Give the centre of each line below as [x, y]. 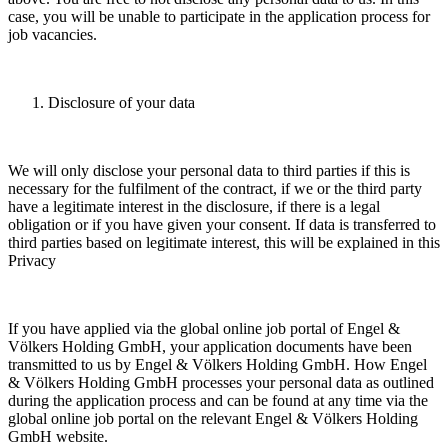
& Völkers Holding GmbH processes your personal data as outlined [221, 383]
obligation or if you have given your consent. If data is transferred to [222, 225]
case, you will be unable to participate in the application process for [219, 17]
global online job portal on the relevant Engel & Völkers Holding [213, 419]
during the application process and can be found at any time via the [218, 401]
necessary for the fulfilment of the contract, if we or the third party [215, 189]
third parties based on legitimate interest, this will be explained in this [224, 243]
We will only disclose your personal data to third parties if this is [209, 171]
